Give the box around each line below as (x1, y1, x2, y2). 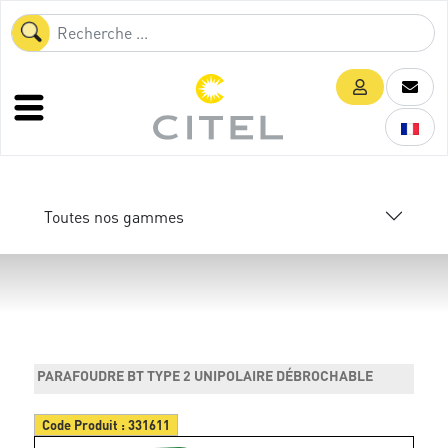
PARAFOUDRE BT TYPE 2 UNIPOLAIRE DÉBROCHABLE (37, 366, 374, 384)
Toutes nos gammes (44, 205, 184, 227)
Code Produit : (42, 416, 129, 433)
